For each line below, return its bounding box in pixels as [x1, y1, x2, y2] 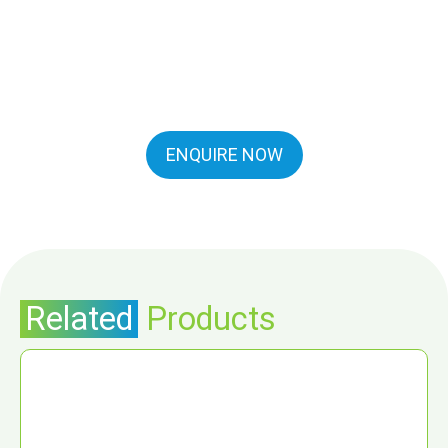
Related [25, 299, 133, 338]
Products [138, 299, 276, 338]
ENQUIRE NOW [165, 143, 283, 165]
